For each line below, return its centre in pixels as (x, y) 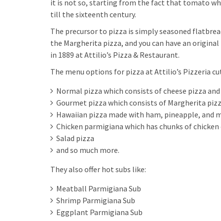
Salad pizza (75, 138)
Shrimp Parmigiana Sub (96, 200)
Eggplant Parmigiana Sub (99, 212)
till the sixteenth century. (93, 14)
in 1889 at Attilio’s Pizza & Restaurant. (115, 55)
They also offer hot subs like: (98, 169)
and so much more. (88, 150)
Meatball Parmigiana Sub (99, 188)
